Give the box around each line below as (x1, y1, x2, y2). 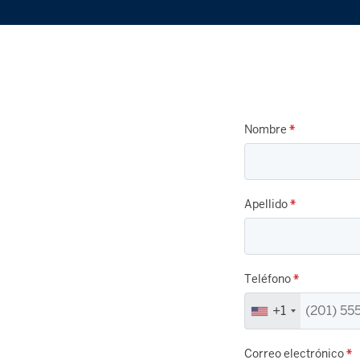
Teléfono (243, 272, 293, 286)
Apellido (243, 197, 290, 211)
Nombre (243, 122, 289, 137)
